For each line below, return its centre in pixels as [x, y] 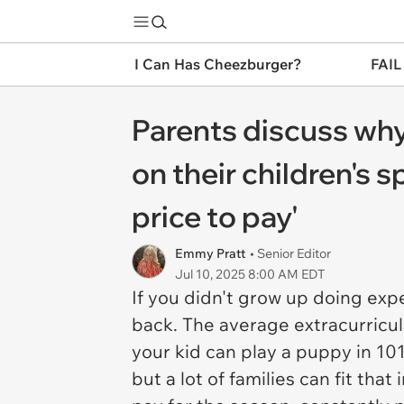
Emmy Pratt [210, 253]
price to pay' [215, 216]
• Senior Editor [290, 253]
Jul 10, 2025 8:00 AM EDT [250, 274]
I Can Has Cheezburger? [218, 64]
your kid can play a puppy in [254, 351]
